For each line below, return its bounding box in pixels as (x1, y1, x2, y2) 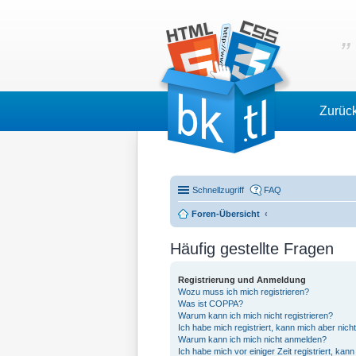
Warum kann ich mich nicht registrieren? (178, 311, 333, 320)
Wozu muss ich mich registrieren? (178, 287, 309, 296)
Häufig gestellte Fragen (170, 240, 334, 257)
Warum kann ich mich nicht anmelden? (178, 335, 327, 344)
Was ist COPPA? (178, 299, 243, 308)
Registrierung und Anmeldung (178, 275, 306, 284)
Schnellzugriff (192, 185, 244, 195)
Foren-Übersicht (192, 209, 260, 219)
